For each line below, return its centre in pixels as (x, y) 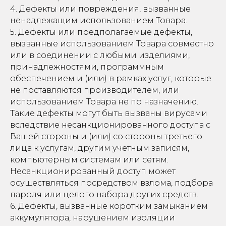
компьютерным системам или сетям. (89, 160)
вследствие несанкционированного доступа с (110, 125)
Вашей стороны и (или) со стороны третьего (106, 136)
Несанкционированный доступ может (93, 171)
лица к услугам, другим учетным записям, (100, 148)
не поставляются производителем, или (95, 90)
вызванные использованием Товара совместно (112, 44)
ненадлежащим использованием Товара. (99, 20)
